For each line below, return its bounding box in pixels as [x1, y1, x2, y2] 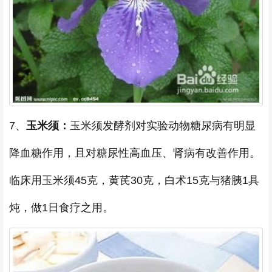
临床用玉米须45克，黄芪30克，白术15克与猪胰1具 [9, 174, 259, 186]
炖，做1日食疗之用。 [9, 201, 114, 214]
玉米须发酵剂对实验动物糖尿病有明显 [70, 119, 256, 132]
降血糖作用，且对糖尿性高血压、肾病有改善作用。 [9, 146, 260, 159]
